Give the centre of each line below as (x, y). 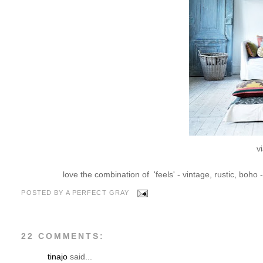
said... (80, 257)
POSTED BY (43, 193)
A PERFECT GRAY (97, 193)
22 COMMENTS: (63, 236)
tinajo (58, 257)
